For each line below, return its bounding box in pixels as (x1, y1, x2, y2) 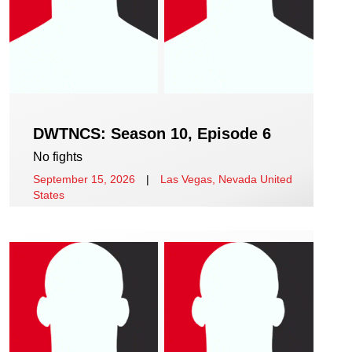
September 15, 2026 (33, 172, 135, 185)
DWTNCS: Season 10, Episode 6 (33, 124, 271, 142)
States (33, 188, 64, 201)
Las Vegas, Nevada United (160, 172, 292, 185)
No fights (33, 149, 82, 163)
